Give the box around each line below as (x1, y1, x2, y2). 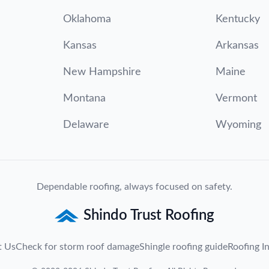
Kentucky (216, 14, 261, 25)
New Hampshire (62, 67, 141, 77)
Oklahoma (62, 14, 111, 25)
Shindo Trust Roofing (83, 208, 214, 223)
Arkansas (216, 40, 259, 51)
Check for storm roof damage (15, 242, 139, 252)
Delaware (62, 119, 109, 130)
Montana (62, 93, 106, 104)
